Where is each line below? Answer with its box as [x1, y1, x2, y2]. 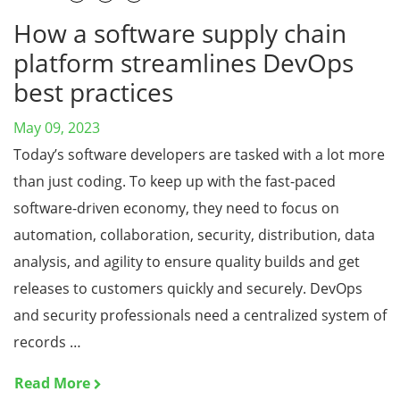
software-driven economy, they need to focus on [13, 198, 339, 218]
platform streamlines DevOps [13, 46, 354, 79]
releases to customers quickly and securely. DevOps [13, 279, 362, 298]
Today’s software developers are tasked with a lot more [13, 145, 385, 164]
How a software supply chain [13, 16, 346, 50]
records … [13, 332, 81, 352]
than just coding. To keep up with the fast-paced [13, 171, 336, 191]
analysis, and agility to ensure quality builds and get [13, 252, 360, 271]
